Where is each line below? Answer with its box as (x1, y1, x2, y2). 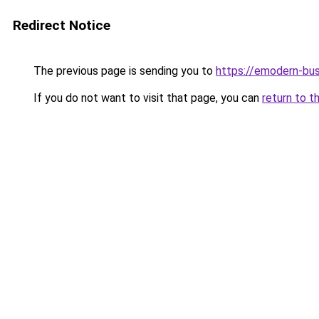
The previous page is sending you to (31, 64, 216, 78)
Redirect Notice (13, 17, 110, 33)
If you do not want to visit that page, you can (31, 91, 262, 105)
